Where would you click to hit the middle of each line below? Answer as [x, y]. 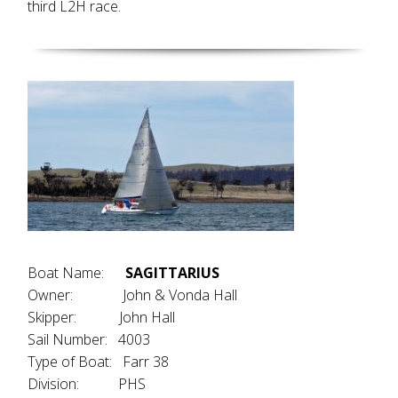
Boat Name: [77, 273]
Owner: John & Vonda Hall [133, 295]
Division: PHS [87, 384]
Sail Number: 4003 [89, 339]
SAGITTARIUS [173, 273]
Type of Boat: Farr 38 [99, 362]
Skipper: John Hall [102, 317]
